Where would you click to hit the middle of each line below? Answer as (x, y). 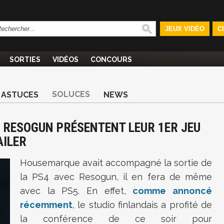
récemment (46, 205)
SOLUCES (71, 94)
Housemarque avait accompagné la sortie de (116, 163)
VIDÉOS (65, 59)
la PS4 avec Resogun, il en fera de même (116, 177)
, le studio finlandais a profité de (142, 205)
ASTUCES (20, 95)
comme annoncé (172, 191)
